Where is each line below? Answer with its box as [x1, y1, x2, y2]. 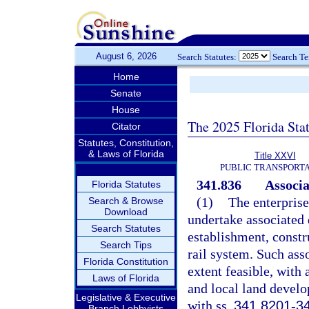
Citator [111, 121, 141, 132]
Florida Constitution [83, 256, 168, 267]
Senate [110, 88, 141, 99]
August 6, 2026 [95, 51, 157, 61]
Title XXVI [254, 150, 296, 161]
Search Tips [100, 239, 152, 250]
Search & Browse [88, 195, 163, 206]
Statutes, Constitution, [78, 137, 174, 148]
